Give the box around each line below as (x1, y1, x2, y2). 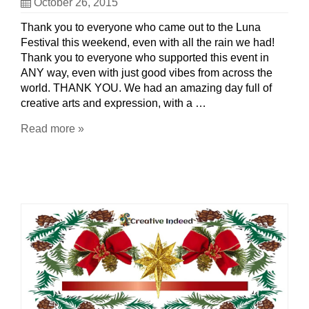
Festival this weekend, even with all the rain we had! (21, 37, 275, 49)
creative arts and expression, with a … (21, 97, 206, 110)
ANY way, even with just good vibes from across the (21, 67, 272, 79)
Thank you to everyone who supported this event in (21, 52, 269, 64)
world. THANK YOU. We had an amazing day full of (21, 82, 272, 94)
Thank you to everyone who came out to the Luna (21, 21, 261, 34)
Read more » (21, 123, 84, 135)
